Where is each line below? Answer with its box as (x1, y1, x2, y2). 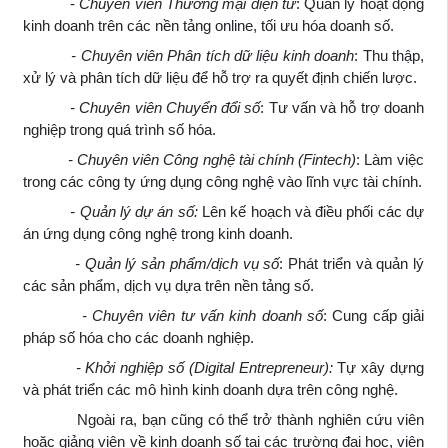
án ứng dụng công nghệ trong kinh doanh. (23, 224, 293, 242)
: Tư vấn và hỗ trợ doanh (260, 98, 425, 116)
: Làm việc (355, 150, 425, 168)
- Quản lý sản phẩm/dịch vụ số (23, 254, 280, 272)
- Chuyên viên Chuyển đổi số (23, 98, 261, 116)
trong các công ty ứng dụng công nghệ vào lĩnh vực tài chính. (23, 172, 422, 190)
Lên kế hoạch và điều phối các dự (197, 202, 425, 220)
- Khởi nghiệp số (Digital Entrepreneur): (23, 358, 333, 376)
